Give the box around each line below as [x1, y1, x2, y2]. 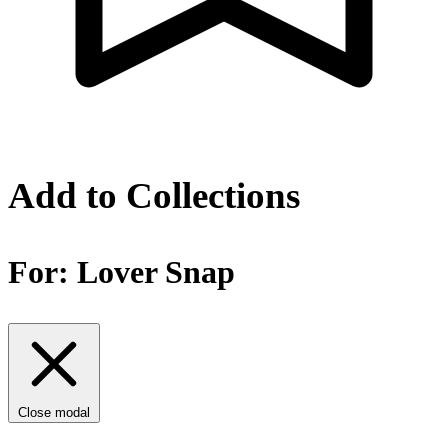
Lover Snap [77, 254, 235, 291]
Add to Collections [8, 174, 300, 216]
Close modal [18, 405, 90, 421]
